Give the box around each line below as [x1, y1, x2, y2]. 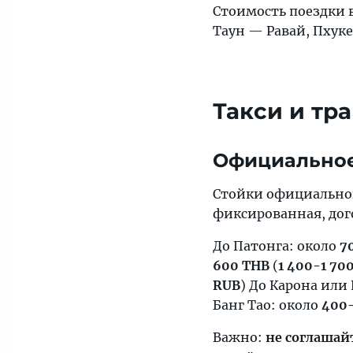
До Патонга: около [213, 238, 340, 254]
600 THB [213, 258, 269, 273]
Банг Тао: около [213, 297, 321, 313]
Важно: [213, 329, 266, 345]
